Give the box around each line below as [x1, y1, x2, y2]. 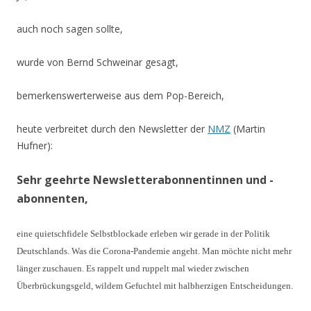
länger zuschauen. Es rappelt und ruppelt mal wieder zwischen [17, 263, 249, 274]
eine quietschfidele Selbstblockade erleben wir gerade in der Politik [17, 228, 270, 239]
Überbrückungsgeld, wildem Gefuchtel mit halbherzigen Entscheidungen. [17, 280, 293, 291]
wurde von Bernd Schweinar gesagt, [17, 56, 178, 69]
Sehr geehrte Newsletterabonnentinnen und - [17, 172, 274, 187]
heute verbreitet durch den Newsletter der [17, 122, 208, 135]
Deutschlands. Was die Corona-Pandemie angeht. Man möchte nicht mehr [17, 246, 292, 256]
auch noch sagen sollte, [17, 22, 123, 35]
